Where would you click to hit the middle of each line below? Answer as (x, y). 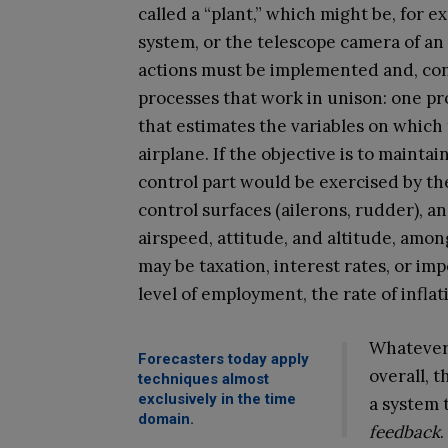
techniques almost (203, 379)
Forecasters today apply (223, 359)
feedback (405, 432)
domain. (166, 419)
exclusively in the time (217, 399)
